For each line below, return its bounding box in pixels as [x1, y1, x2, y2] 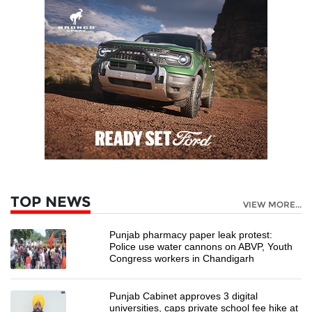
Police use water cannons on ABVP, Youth [109, 240, 293, 252]
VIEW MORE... [243, 198, 302, 210]
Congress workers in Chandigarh [109, 252, 255, 264]
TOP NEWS [10, 192, 91, 210]
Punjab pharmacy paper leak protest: [109, 228, 273, 240]
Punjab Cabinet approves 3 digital [109, 290, 258, 302]
